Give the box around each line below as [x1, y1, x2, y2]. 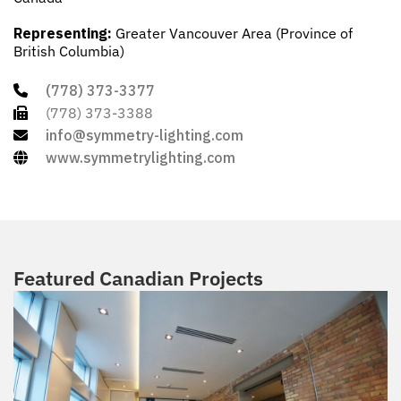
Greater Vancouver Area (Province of [112, 24, 353, 43]
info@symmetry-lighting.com [46, 126, 243, 145]
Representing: [13, 24, 112, 43]
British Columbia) [13, 42, 124, 61]
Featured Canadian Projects [13, 265, 263, 292]
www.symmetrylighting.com [46, 149, 235, 167]
